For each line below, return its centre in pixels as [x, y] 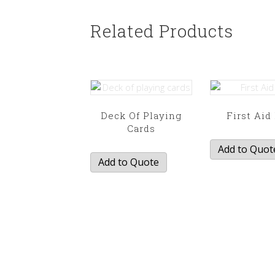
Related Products [162, 31]
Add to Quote [129, 162]
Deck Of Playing [141, 115]
